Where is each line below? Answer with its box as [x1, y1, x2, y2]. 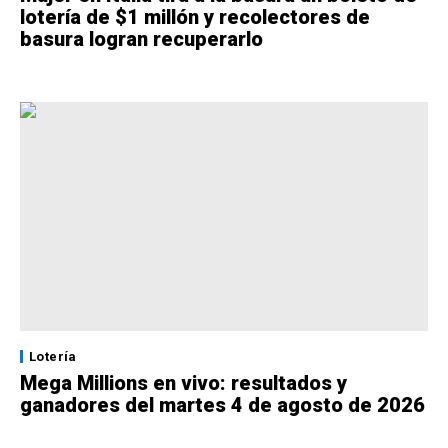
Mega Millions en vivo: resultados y [20, 371, 347, 396]
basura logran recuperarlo [20, 26, 263, 51]
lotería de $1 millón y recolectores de [20, 4, 370, 29]
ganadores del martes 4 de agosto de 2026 [20, 393, 425, 418]
